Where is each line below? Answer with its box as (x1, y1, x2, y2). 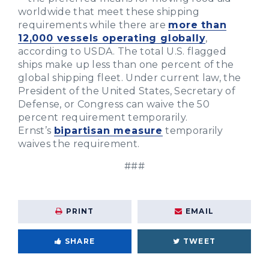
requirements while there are (18, 19, 169, 31)
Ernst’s (18, 124, 54, 136)
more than (168, 19, 227, 31)
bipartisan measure (53, 124, 163, 136)
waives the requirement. (18, 138, 140, 150)
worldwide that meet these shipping (18, 5, 199, 17)
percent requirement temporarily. (18, 111, 188, 123)
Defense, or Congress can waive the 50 (18, 98, 210, 110)
